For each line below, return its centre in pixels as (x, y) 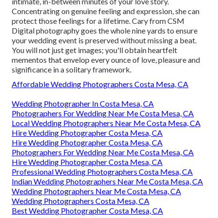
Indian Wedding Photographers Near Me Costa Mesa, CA (107, 181)
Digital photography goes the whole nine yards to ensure (105, 30)
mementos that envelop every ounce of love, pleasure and (106, 59)
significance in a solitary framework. (72, 69)
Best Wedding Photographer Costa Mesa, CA (87, 210)
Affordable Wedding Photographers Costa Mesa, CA (100, 84)
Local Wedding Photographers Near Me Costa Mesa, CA (106, 123)
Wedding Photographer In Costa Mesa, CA (83, 103)
